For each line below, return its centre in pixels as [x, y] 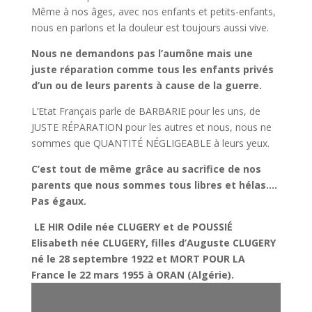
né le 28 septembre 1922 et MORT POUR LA [138, 259]
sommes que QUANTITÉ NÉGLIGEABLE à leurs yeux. [150, 143]
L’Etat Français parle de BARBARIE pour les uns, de [146, 111]
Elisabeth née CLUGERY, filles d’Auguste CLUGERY [153, 243]
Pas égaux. [58, 201]
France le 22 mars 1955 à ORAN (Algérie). [132, 275]
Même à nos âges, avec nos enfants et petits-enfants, [153, 12]
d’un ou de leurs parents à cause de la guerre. [146, 86]
